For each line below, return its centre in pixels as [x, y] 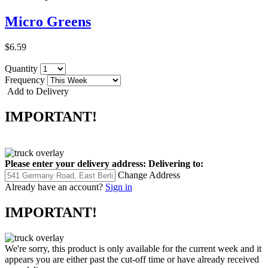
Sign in [119, 187]
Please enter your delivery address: [75, 163]
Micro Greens [48, 22]
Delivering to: [176, 163]
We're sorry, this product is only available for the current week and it [133, 248]
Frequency [26, 80]
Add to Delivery [37, 92]
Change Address [149, 175]
